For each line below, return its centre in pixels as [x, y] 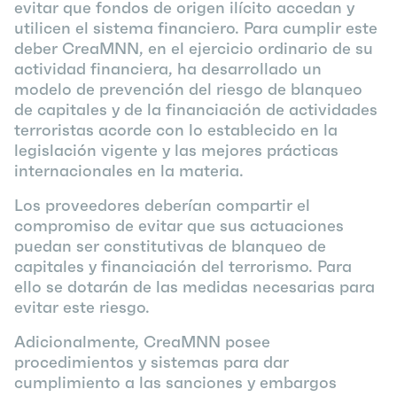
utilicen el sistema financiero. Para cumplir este [196, 28]
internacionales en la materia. [129, 171]
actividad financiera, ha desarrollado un [168, 69]
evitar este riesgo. [83, 307]
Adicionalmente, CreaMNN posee [142, 342]
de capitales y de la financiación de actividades [196, 109]
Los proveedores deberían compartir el [162, 205]
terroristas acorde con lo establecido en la [176, 130]
